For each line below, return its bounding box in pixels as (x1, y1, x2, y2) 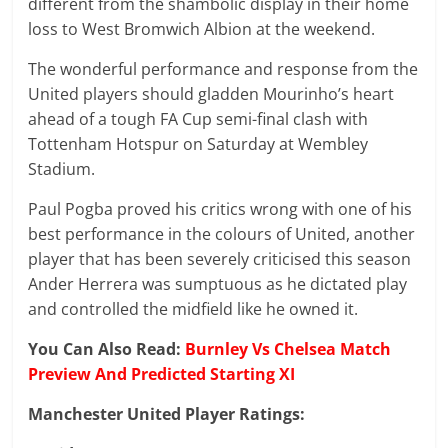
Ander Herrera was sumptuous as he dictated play (28, 273, 408, 295)
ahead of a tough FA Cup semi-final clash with (28, 108, 369, 130)
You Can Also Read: (28, 338, 186, 360)
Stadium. (28, 158, 96, 180)
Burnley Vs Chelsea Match (185, 338, 392, 360)
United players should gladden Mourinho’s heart (28, 83, 395, 105)
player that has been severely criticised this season (28, 248, 412, 270)
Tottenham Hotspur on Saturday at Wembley (28, 133, 369, 155)
